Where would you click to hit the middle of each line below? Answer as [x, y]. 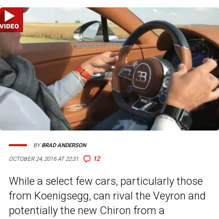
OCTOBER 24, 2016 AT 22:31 [44, 159]
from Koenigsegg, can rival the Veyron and [107, 196]
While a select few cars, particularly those [106, 181]
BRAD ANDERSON [64, 145]
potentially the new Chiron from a [87, 211]
